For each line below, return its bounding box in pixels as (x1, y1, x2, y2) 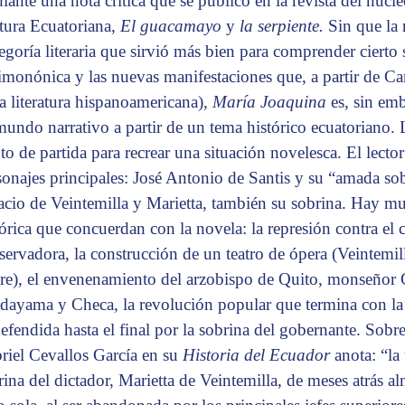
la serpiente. (240, 16, 328, 36)
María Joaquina (212, 92, 331, 112)
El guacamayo (120, 16, 226, 36)
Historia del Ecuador (183, 345, 334, 365)
